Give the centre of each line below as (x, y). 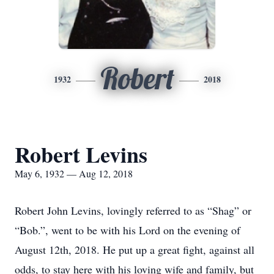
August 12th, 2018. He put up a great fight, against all (135, 250)
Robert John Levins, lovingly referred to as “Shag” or (133, 210)
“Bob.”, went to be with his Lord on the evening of (128, 230)
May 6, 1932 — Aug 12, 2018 (74, 173)
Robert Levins (81, 154)
